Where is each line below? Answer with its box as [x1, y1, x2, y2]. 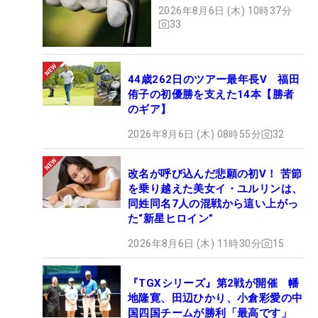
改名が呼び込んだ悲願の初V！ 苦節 [128, 167, 302, 180]
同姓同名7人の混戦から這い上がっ [128, 197, 299, 210]
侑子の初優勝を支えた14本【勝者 [128, 87, 295, 101]
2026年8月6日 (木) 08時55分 [128, 128, 261, 140]
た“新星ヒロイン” [128, 212, 214, 225]
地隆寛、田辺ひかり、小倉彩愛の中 [128, 291, 303, 305]
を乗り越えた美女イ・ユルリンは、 [128, 182, 303, 195]
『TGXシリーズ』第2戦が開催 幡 [128, 276, 300, 290]
